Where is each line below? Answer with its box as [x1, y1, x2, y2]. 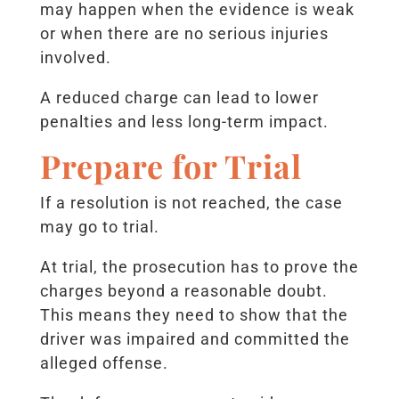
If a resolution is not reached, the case [39, 193, 343, 213]
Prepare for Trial [39, 144, 302, 188]
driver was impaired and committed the [39, 330, 350, 349]
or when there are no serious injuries [39, 24, 329, 44]
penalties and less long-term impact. [39, 112, 329, 132]
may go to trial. [39, 217, 159, 237]
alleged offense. [39, 354, 168, 373]
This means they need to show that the [39, 305, 348, 325]
